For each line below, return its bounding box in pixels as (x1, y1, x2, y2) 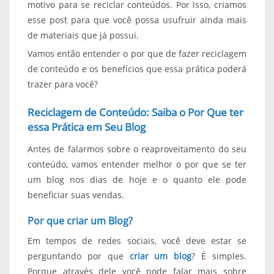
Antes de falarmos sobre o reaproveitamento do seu (28, 143, 246, 155)
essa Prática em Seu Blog (28, 119, 146, 134)
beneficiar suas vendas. (28, 188, 124, 201)
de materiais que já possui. (28, 29, 139, 41)
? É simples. (191, 250, 247, 262)
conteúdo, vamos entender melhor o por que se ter (28, 158, 246, 170)
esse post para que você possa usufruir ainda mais (28, 13, 246, 26)
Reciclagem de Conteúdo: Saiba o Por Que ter (28, 105, 243, 119)
